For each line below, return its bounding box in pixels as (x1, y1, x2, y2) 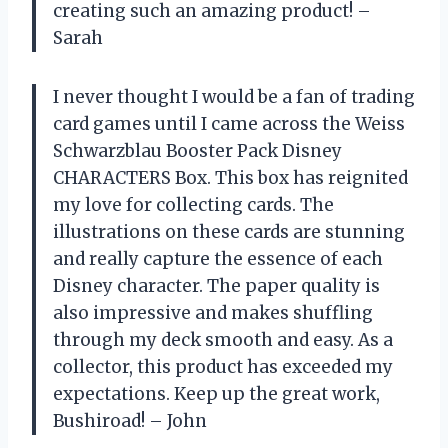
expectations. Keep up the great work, (53, 383, 380, 406)
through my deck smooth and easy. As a (53, 329, 393, 352)
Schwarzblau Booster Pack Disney (53, 140, 342, 163)
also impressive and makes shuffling (53, 302, 373, 325)
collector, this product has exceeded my (53, 356, 393, 379)
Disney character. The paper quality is (53, 275, 380, 298)
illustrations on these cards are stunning (53, 221, 405, 244)
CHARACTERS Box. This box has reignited (53, 167, 408, 190)
